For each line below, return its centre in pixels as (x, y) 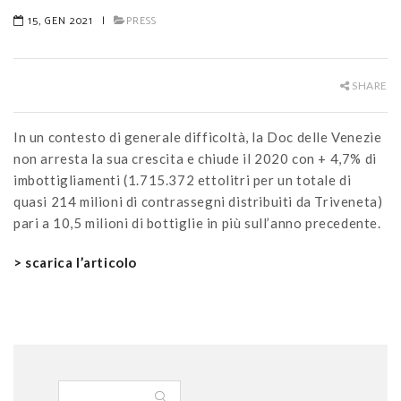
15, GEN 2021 (59, 21)
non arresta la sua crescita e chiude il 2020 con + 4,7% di (195, 158)
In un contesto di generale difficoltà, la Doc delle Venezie (198, 137)
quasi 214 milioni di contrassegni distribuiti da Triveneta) (198, 201)
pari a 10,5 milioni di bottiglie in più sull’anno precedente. (197, 223)
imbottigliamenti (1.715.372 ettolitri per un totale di (183, 180)
